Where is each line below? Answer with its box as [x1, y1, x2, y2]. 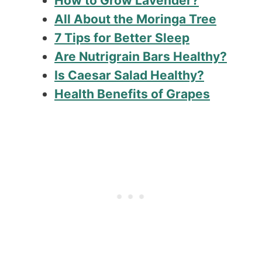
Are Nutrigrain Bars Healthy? [54, 49, 227, 64]
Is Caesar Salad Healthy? [54, 68, 204, 83]
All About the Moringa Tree [54, 12, 216, 27]
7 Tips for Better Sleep [54, 30, 189, 46]
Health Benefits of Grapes [54, 87, 210, 102]
